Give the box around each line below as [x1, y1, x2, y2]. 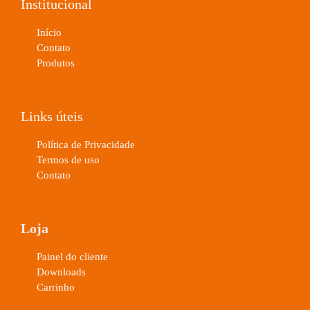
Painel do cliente [36, 251, 108, 263]
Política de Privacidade [36, 139, 135, 151]
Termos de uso [36, 154, 100, 166]
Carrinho [36, 282, 75, 293]
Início [36, 27, 62, 39]
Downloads [36, 266, 86, 278]
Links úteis [21, 109, 83, 125]
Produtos [36, 57, 75, 69]
